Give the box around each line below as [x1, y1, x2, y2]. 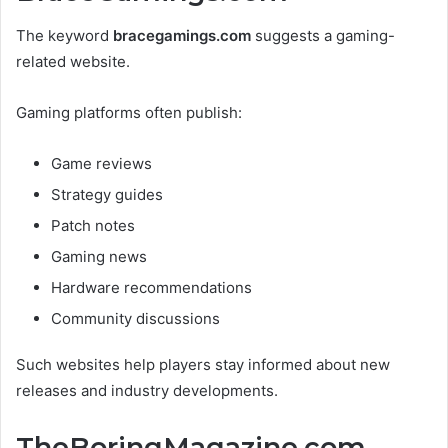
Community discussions [51, 309, 220, 328]
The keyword [16, 26, 113, 45]
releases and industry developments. [16, 381, 278, 400]
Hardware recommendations [51, 278, 252, 297]
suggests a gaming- [251, 26, 395, 45]
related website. [16, 52, 130, 71]
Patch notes [51, 216, 135, 235]
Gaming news [51, 247, 147, 266]
